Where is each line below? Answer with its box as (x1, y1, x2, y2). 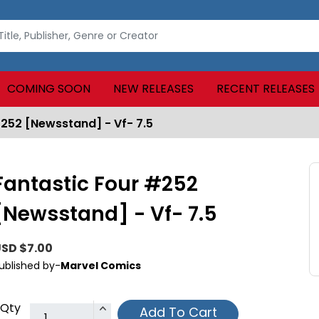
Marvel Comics (61, 258, 141, 273)
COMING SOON (6, 80, 90, 97)
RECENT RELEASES (216, 80, 315, 97)
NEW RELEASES (113, 80, 194, 97)
